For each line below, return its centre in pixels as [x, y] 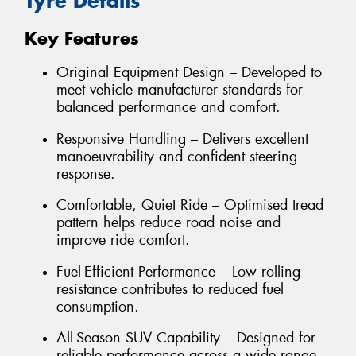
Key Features [82, 39]
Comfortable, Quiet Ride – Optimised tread [190, 205]
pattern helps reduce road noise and [168, 223]
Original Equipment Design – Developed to [189, 73]
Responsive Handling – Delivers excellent [182, 139]
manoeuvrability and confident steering [177, 156]
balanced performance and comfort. [168, 108]
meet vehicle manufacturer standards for [180, 90]
